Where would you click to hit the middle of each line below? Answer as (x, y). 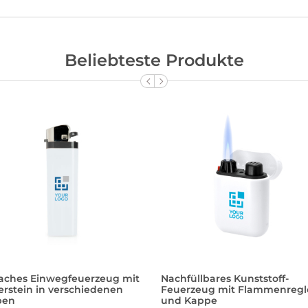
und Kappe (189, 300)
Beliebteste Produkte (154, 60)
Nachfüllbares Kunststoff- (225, 278)
